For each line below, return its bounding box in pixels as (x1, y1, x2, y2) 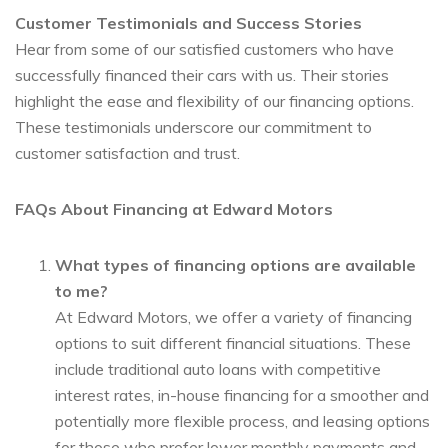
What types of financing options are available (55, 254, 416, 275)
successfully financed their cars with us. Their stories (15, 64, 389, 85)
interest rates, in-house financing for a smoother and (55, 384, 429, 405)
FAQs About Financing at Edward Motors (15, 198, 333, 219)
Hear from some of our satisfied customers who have (15, 38, 394, 59)
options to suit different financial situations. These (55, 332, 411, 353)
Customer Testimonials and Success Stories (15, 12, 362, 33)
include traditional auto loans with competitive (55, 358, 381, 379)
